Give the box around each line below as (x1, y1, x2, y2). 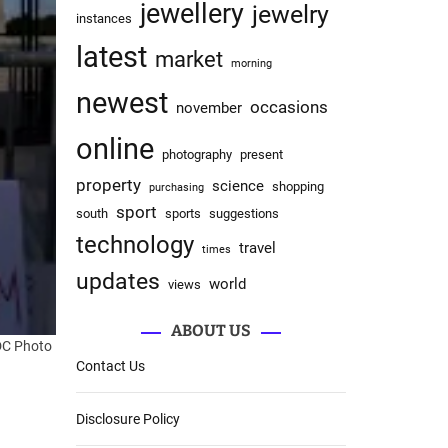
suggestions (209, 206, 279, 221)
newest (76, 86, 168, 120)
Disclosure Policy (76, 411, 180, 427)
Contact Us (76, 358, 145, 374)
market (155, 47, 223, 72)
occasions (250, 97, 328, 117)
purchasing (149, 181, 204, 194)
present (240, 147, 283, 162)
